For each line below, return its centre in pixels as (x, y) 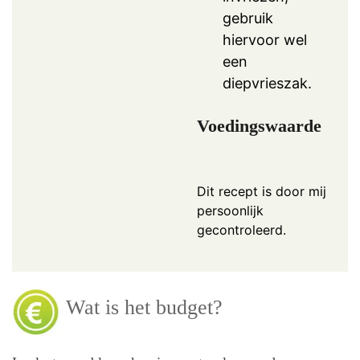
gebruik (248, 18)
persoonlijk (230, 211)
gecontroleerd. (241, 230)
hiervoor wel (265, 39)
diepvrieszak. (267, 83)
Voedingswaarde (259, 126)
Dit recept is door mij (262, 192)
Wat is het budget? (141, 308)
